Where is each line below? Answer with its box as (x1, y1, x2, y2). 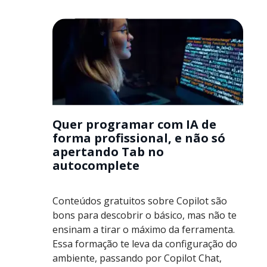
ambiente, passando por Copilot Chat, (52, 251, 222, 265)
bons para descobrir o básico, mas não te (52, 208, 237, 222)
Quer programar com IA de (52, 116, 216, 132)
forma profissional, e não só (52, 129, 225, 146)
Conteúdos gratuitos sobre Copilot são (52, 194, 227, 207)
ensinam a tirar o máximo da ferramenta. (52, 222, 235, 236)
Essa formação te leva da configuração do (52, 237, 237, 250)
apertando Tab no (52, 143, 164, 160)
